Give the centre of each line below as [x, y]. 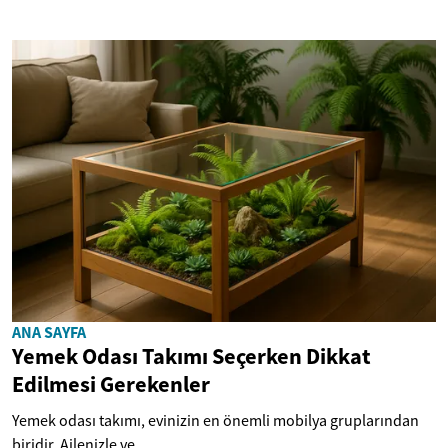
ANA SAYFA [49, 332]
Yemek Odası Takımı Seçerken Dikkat [191, 356]
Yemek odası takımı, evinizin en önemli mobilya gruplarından [215, 420]
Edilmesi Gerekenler [111, 384]
